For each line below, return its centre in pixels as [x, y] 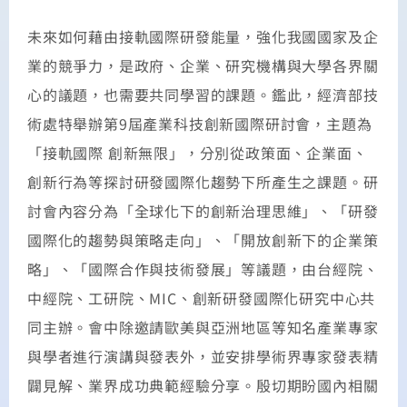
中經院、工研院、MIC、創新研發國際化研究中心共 [202, 298]
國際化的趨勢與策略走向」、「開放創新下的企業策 [203, 239]
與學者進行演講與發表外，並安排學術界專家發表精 [203, 356]
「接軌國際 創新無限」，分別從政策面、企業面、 [198, 152]
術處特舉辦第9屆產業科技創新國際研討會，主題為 [200, 123]
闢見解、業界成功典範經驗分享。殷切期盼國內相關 [203, 385]
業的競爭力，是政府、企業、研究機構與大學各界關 [203, 65]
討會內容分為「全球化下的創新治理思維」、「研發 [203, 210]
